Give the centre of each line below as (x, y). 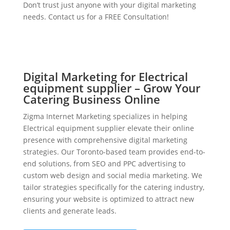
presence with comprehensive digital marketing (105, 140)
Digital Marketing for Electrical (105, 77)
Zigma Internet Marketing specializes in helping (105, 117)
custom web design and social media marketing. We (112, 176)
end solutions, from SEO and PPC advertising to (104, 164)
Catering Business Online (91, 99)
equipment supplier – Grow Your (111, 88)
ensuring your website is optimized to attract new (108, 199)
